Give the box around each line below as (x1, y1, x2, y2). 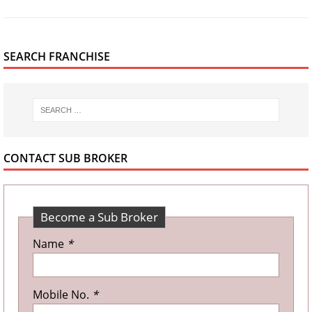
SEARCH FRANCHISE (3, 48, 110, 64)
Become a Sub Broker (40, 208, 158, 225)
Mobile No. (33, 286, 92, 302)
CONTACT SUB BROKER (3, 150, 127, 166)
